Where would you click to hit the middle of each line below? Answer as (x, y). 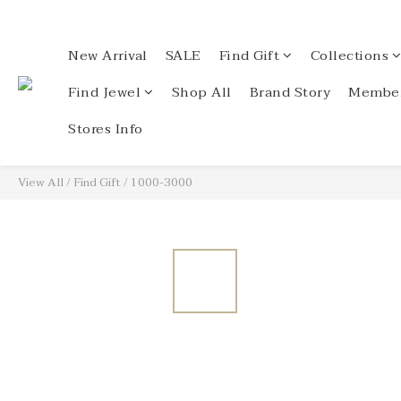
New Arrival (108, 55)
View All (41, 183)
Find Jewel (104, 92)
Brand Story (290, 92)
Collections (349, 55)
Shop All (201, 92)
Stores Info (106, 129)
